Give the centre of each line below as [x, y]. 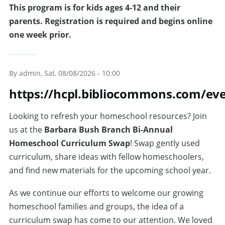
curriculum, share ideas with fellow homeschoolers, [106, 157]
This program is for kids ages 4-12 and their [95, 8]
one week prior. [40, 35]
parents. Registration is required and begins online [111, 21]
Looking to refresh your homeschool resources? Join [108, 116]
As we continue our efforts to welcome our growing [106, 193]
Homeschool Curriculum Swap [70, 143]
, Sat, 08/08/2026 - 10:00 [80, 73]
